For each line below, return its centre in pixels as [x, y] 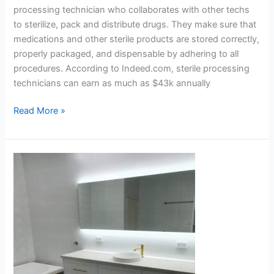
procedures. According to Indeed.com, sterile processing [132, 68]
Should [28, 174]
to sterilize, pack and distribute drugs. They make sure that [135, 24]
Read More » [40, 111]
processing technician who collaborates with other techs [132, 9]
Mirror [25, 247]
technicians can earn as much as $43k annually [112, 83]
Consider [32, 203]
